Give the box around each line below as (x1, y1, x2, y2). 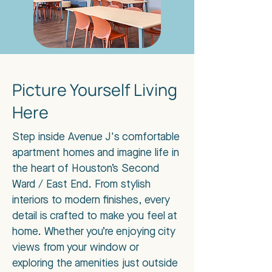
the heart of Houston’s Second (12, 163, 159, 174)
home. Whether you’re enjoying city (12, 226, 175, 237)
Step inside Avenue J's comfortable (12, 132, 180, 143)
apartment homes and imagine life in (12, 148, 179, 158)
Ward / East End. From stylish (12, 179, 151, 190)
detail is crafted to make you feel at (12, 211, 177, 222)
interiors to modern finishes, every (12, 195, 170, 206)
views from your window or (12, 242, 139, 253)
